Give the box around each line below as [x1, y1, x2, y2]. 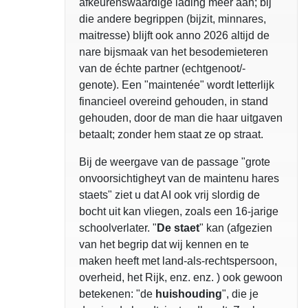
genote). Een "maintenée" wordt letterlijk [79, 79, 274, 91]
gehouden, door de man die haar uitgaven [79, 112, 283, 124]
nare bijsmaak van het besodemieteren [79, 46, 268, 58]
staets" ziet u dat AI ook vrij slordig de [79, 189, 260, 201]
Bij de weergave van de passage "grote [79, 156, 270, 168]
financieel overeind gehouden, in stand [79, 96, 268, 107]
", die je [222, 288, 258, 300]
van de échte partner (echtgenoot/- [79, 63, 245, 74]
